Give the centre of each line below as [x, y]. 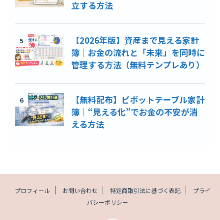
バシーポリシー [108, 202]
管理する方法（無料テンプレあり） [138, 64]
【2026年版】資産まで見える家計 [135, 40]
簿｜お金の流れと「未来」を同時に [138, 52]
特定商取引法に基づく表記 [145, 190]
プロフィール [32, 190]
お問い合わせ [80, 190]
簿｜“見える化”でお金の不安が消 [134, 111]
